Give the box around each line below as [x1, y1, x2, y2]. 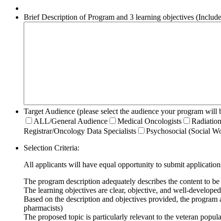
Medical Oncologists [117, 117, 182, 126]
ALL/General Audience [34, 117, 108, 126]
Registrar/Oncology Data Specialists [24, 127, 136, 136]
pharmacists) [24, 204, 63, 213]
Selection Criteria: [24, 144, 79, 152]
